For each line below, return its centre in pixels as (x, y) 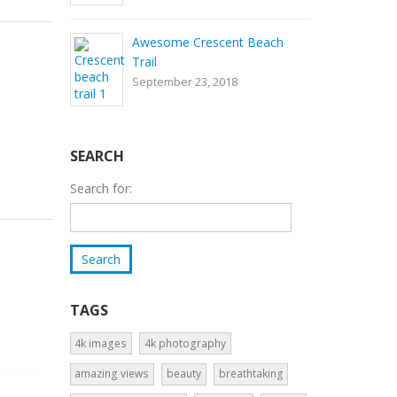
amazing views (112, 374)
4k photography (185, 343)
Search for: (101, 188)
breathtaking (251, 374)
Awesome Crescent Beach (207, 42)
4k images (101, 343)
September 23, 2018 (184, 82)
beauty (183, 374)
